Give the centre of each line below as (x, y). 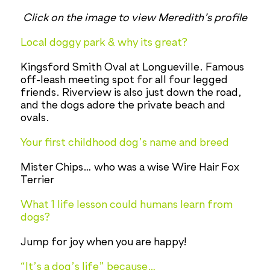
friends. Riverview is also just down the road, (131, 93)
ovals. (35, 118)
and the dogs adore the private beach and (123, 105)
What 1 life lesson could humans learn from (127, 205)
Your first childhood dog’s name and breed (125, 143)
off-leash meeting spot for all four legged (124, 80)
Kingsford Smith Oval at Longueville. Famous (133, 67)
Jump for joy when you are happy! (104, 242)
